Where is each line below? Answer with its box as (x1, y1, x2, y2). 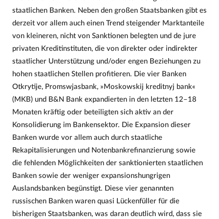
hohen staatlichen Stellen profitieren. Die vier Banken (12, 70, 186, 78)
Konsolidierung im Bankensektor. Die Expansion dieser (12, 121, 191, 129)
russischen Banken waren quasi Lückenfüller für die (12, 197, 179, 205)
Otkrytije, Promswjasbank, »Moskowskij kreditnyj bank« (12, 83, 196, 90)
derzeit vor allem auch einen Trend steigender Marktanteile (12, 19, 204, 27)
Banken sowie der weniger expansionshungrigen (12, 172, 170, 179)
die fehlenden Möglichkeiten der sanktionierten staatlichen (12, 159, 203, 167)
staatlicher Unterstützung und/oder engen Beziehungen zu (12, 57, 200, 65)
